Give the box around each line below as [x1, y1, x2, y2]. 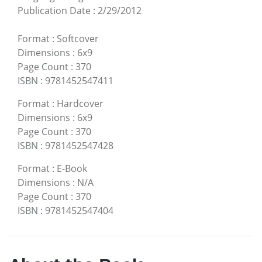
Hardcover [57, 97, 104, 111]
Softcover [57, 32, 99, 46]
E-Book [57, 162, 87, 175]
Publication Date [18, 4, 91, 18]
